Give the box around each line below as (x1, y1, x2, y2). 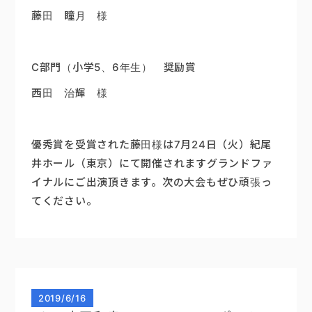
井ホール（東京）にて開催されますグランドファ (31, 157, 273, 171)
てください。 (31, 194, 97, 208)
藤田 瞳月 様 (31, 9, 109, 23)
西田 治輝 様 (31, 86, 109, 100)
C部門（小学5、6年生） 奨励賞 (31, 61, 196, 75)
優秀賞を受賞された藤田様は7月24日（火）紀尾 (31, 138, 272, 152)
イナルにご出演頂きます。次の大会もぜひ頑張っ (31, 175, 272, 189)
